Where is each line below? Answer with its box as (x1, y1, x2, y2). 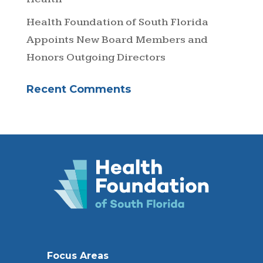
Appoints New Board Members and (26, 33, 208, 46)
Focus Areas (47, 250, 109, 262)
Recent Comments (26, 82, 131, 96)
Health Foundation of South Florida (26, 15, 208, 28)
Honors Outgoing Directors (26, 50, 166, 63)
